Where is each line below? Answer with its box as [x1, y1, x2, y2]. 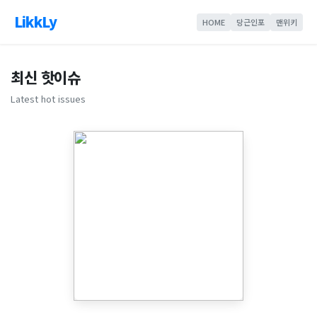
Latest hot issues [11, 92, 86, 105]
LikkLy [14, 11, 57, 32]
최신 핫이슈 [11, 67, 80, 88]
